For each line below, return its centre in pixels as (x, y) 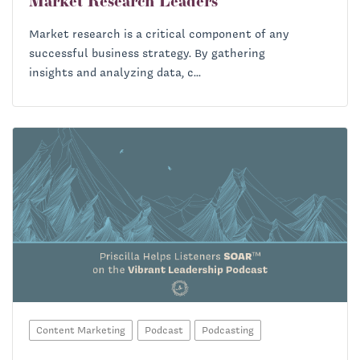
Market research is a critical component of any (159, 33)
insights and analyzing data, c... (115, 72)
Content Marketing (81, 329)
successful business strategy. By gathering (147, 53)
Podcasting (228, 329)
